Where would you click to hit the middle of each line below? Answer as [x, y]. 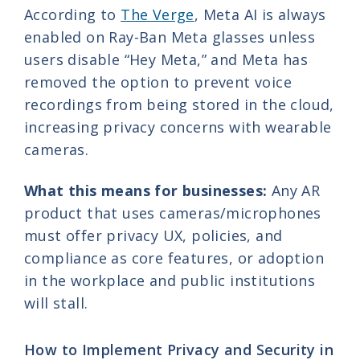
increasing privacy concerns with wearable [178, 127]
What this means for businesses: [146, 191]
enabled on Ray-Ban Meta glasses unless [170, 37]
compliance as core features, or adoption [174, 258]
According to [73, 14]
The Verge [157, 14]
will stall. [56, 303]
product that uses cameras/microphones [173, 213]
